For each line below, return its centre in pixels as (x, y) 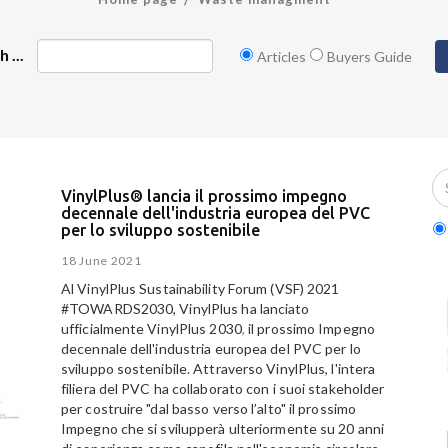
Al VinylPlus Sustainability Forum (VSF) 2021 (200, 289)
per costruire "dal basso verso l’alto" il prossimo (209, 409)
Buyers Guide (369, 56)
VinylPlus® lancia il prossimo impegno (204, 195)
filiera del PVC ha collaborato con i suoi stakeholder (223, 389)
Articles (281, 56)
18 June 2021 (101, 261)
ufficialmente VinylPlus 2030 (151, 329)
